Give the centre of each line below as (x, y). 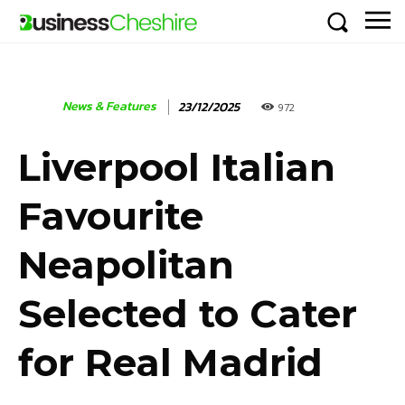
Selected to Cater (188, 314)
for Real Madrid (170, 363)
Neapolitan (126, 265)
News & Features (109, 107)
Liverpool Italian (177, 168)
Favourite (111, 217)
